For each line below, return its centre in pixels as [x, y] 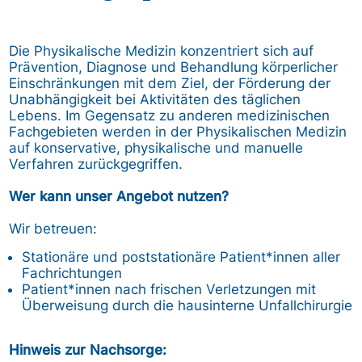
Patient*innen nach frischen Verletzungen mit [169, 289]
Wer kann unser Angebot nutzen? [119, 196]
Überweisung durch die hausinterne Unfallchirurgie [187, 305]
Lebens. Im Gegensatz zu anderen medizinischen [170, 115]
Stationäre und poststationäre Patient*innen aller [181, 257]
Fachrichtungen [72, 273]
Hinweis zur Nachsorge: [88, 349]
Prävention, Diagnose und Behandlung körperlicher [174, 67]
